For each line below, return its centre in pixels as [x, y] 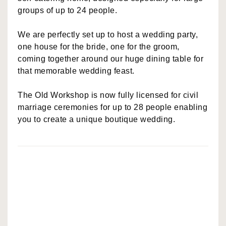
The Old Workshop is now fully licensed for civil [108, 95]
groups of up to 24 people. [67, 10]
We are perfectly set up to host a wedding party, [108, 34]
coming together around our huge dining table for [110, 59]
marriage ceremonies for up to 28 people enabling [112, 107]
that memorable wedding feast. [76, 71]
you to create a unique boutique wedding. [96, 119]
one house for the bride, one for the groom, [99, 46]
